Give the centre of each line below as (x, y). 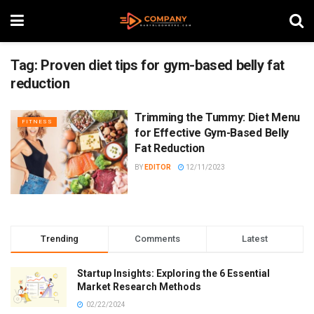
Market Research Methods (139, 286)
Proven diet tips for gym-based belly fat (163, 65)
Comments (157, 238)
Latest (254, 238)
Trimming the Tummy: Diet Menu (217, 117)
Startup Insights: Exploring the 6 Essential (173, 273)
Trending (60, 238)
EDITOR (158, 167)
